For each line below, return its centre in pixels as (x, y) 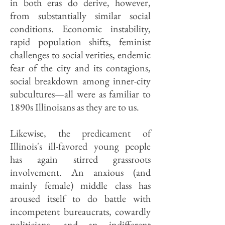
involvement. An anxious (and (80, 172)
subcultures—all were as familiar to (80, 94)
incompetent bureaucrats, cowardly (80, 211)
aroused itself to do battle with (80, 198)
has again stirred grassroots (80, 159)
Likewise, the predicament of (80, 133)
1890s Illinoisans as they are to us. (75, 107)
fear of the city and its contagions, (80, 68)
